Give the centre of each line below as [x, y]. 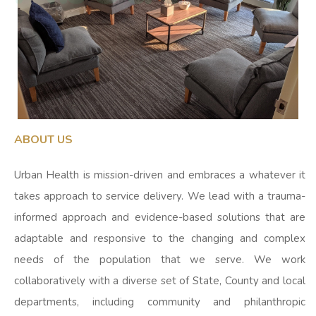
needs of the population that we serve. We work [160, 259]
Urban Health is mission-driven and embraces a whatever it [160, 175]
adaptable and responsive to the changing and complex [160, 238]
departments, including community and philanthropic [160, 302]
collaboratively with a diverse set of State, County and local [160, 280]
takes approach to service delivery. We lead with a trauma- [160, 196]
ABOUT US [43, 139]
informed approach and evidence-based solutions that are [160, 217]
